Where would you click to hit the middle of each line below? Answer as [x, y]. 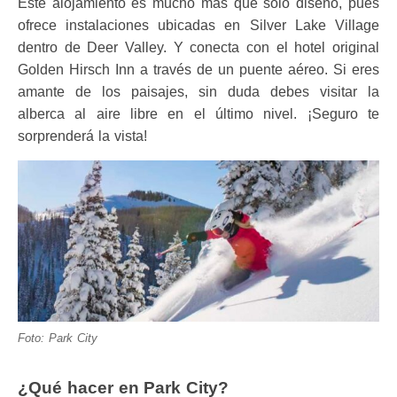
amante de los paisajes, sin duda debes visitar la [198, 91]
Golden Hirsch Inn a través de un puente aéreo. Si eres [198, 69]
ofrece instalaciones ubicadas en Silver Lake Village [198, 25]
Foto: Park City [58, 338]
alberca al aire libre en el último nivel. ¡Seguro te [198, 113]
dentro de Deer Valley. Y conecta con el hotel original [198, 47]
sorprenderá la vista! [85, 136]
